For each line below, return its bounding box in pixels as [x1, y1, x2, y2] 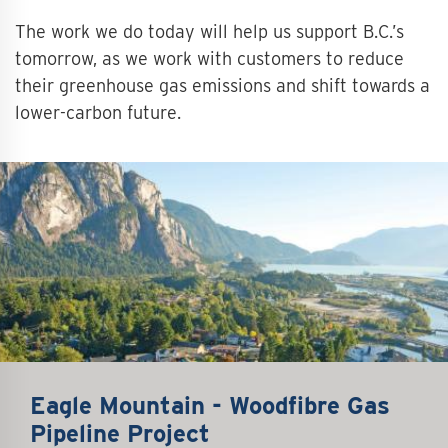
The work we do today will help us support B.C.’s [15, 21, 404, 42]
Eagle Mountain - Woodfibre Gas [30, 391, 390, 420]
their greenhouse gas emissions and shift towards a [15, 75, 430, 96]
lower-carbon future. [15, 102, 181, 123]
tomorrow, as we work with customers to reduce [15, 48, 404, 69]
